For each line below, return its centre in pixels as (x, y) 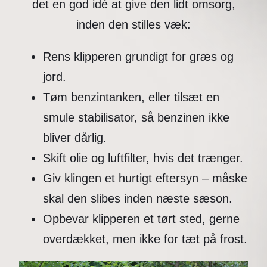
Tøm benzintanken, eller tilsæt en (131, 97)
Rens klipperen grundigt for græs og (138, 57)
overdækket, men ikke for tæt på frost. (145, 239)
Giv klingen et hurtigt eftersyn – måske (145, 178)
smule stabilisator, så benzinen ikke (136, 118)
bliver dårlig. (75, 138)
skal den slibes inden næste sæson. (138, 199)
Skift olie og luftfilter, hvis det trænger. (143, 158)
